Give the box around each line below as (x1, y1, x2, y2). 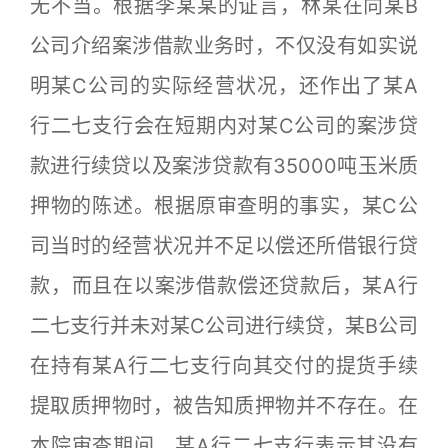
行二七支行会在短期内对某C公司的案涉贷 (30, 114, 418, 138)
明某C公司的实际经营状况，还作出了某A (30, 74, 418, 98)
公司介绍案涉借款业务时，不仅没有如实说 (30, 34, 418, 58)
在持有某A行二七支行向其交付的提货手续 (30, 354, 418, 378)
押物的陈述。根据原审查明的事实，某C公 (30, 194, 418, 218)
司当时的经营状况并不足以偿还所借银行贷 (30, 234, 418, 258)
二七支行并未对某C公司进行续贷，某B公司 (30, 314, 418, 338)
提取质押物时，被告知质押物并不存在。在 (30, 394, 418, 418)
